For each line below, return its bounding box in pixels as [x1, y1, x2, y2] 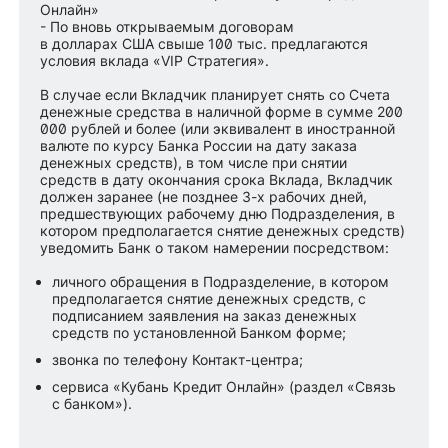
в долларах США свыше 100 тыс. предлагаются [40, 34, 369, 52]
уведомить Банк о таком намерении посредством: [40, 238, 390, 256]
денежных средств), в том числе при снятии [40, 153, 348, 171]
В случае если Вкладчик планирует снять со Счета [40, 85, 391, 103]
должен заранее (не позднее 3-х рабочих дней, [40, 187, 368, 205]
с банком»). [52, 394, 133, 412]
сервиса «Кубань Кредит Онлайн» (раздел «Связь [52, 377, 397, 395]
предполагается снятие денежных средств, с [52, 289, 367, 307]
